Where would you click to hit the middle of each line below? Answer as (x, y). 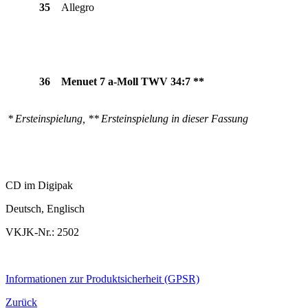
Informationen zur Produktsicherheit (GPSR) (102, 279)
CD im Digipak (39, 186)
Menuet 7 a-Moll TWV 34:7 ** (133, 81)
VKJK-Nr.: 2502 (42, 232)
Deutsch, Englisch (45, 209)
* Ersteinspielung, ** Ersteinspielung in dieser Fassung (128, 118)
